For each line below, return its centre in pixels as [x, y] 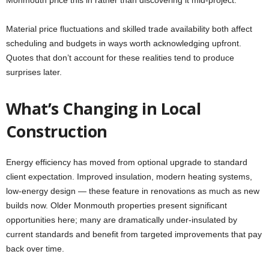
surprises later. [34, 72]
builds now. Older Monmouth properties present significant [116, 206]
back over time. [35, 249]
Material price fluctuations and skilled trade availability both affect [129, 29]
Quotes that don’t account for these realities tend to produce [120, 58]
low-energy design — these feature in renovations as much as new [133, 191]
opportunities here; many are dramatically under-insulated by [122, 220]
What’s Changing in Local [104, 109]
